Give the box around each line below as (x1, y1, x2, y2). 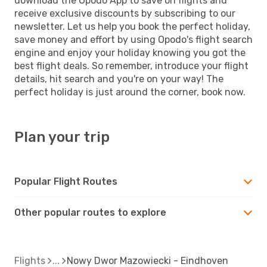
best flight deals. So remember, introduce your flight (14, 60, 249, 72)
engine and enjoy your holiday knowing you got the (14, 46, 246, 58)
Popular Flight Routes (14, 175, 117, 187)
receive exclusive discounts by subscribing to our (14, 7, 235, 19)
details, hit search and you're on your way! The (14, 73, 223, 85)
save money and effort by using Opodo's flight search (14, 33, 253, 45)
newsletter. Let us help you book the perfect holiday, (14, 20, 250, 32)
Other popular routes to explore (14, 206, 166, 218)
